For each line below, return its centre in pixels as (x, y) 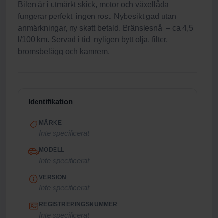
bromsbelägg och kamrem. (64, 51)
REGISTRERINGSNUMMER (78, 204)
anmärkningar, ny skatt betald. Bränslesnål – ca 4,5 (106, 28)
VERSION (53, 177)
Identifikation (50, 101)
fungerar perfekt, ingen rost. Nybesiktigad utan (97, 16)
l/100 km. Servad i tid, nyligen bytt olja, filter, (93, 40)
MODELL (52, 150)
